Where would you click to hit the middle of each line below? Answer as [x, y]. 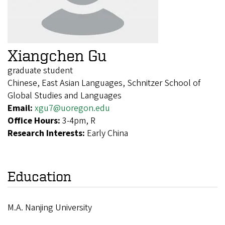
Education [39, 176]
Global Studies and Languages [65, 96]
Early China [107, 134]
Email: [21, 108]
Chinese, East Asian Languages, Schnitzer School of [104, 83]
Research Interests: [47, 134]
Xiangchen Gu [57, 55]
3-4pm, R [79, 121]
